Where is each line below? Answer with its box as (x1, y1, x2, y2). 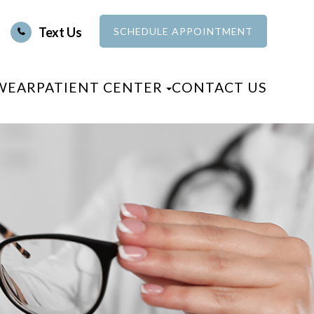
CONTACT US (171, 79, 267, 95)
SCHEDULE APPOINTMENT (113, 25, 253, 37)
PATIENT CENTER (36, 79, 163, 95)
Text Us (38, 24, 82, 40)
